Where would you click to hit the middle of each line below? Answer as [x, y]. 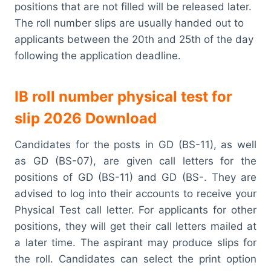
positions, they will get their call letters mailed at [135, 226]
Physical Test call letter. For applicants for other [135, 210]
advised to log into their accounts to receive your [135, 193]
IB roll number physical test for [123, 96]
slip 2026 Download [86, 118]
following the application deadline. [98, 55]
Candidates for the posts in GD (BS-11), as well [135, 144]
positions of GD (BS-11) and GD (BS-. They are [135, 177]
